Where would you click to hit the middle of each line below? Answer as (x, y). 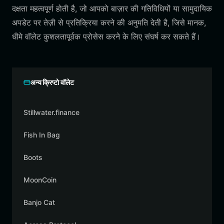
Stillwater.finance (51, 112)
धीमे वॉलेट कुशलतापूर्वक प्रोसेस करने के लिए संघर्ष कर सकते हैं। (106, 36)
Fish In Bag (42, 135)
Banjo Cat (39, 202)
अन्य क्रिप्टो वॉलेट (52, 82)
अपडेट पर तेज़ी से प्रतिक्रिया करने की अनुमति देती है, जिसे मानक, (109, 22)
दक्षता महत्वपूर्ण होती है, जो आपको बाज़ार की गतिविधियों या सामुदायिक (112, 8)
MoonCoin (40, 180)
